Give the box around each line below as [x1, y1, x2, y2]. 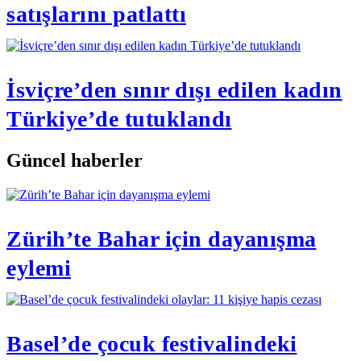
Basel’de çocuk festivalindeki [6, 330, 297, 356]
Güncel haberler [6, 149, 143, 171]
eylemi [6, 255, 71, 280]
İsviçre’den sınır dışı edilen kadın [6, 77, 342, 102]
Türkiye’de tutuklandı [6, 106, 232, 131]
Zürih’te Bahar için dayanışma [6, 226, 317, 251]
